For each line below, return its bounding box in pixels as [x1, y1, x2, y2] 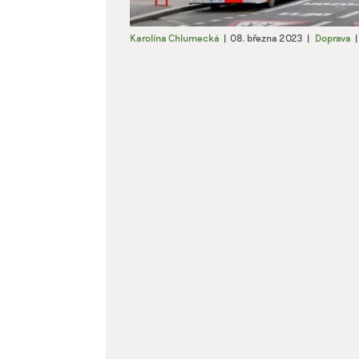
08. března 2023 [230, 32, 303, 44]
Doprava [315, 32, 351, 44]
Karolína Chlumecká [130, 32, 220, 44]
